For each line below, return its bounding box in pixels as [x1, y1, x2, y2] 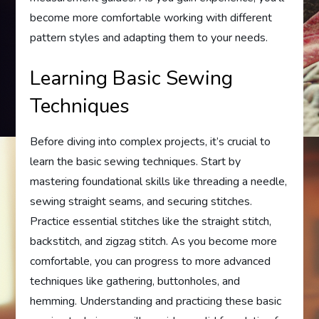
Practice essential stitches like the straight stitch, [30, 214, 272, 229]
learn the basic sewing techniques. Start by [30, 154, 241, 169]
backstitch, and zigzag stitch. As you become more [30, 234, 278, 249]
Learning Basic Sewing [30, 65, 234, 92]
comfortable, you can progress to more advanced [30, 253, 271, 269]
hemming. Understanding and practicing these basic [30, 293, 282, 309]
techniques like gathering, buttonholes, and [30, 273, 241, 289]
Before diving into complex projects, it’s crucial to [30, 134, 271, 150]
